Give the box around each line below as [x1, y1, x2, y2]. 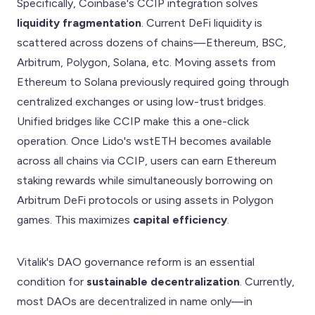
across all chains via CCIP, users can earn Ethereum [17, 153, 276, 167]
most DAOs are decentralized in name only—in [17, 294, 252, 308]
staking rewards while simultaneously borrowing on [17, 173, 273, 187]
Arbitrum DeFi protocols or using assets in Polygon [17, 193, 274, 207]
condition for [17, 274, 86, 288]
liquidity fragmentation [17, 15, 141, 30]
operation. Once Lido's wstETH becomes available [17, 134, 271, 148]
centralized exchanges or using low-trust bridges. [17, 94, 266, 108]
